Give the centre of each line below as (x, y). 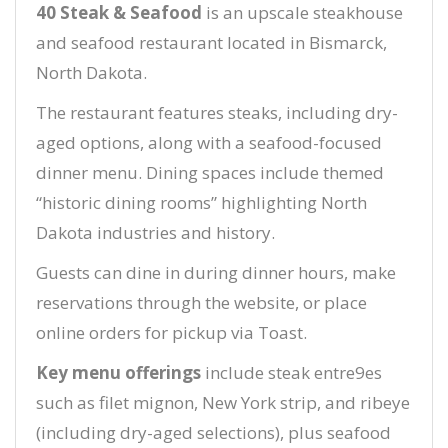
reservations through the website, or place (201, 302)
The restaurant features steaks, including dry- (217, 112)
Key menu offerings (118, 372)
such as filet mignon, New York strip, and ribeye (223, 402)
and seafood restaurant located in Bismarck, (211, 42)
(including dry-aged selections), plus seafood (213, 432)
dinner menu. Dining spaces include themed (210, 172)
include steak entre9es (291, 372)
